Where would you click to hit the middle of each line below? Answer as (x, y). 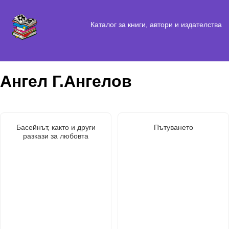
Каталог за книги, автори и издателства (156, 24)
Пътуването (173, 127)
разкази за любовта (56, 136)
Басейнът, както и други (56, 127)
